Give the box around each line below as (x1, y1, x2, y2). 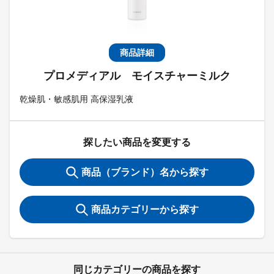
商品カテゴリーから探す (91, 204, 199, 215)
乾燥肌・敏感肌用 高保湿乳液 (20, 94, 133, 104)
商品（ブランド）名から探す (81, 167, 209, 177)
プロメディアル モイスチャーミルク (43, 70, 231, 82)
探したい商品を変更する (83, 137, 191, 147)
